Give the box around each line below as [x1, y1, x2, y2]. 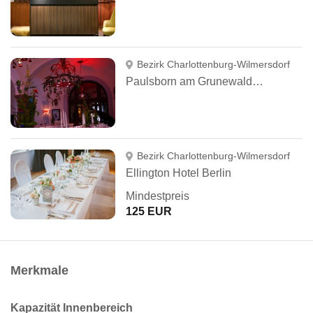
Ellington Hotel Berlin [126, 167, 231, 179]
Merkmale [10, 263, 68, 277]
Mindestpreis [126, 190, 189, 202]
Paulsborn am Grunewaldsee [252, 75, 263, 87]
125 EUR [126, 205, 172, 217]
